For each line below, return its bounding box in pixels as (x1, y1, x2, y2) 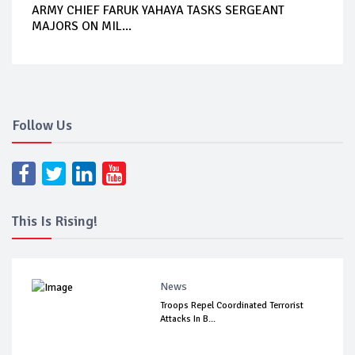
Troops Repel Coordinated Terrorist (160, 299, 304, 311)
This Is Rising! (12, 212, 97, 230)
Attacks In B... (160, 312, 216, 325)
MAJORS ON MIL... (32, 17, 132, 34)
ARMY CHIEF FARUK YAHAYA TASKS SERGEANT (32, 2, 284, 18)
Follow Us (12, 116, 72, 134)
